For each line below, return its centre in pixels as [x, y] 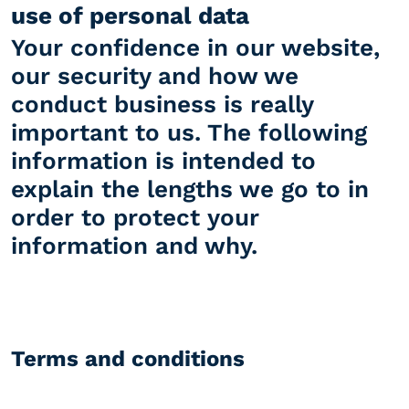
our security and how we [155, 76]
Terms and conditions [128, 359]
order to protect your [135, 218]
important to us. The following [189, 133]
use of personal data [130, 16]
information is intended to [163, 161]
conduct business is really [162, 105]
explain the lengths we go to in [190, 189]
